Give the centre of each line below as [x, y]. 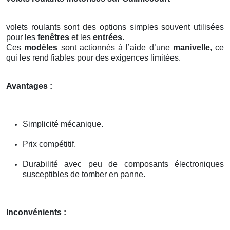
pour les [22, 37]
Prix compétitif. [49, 144]
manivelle [191, 47]
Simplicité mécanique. [63, 124]
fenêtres [53, 37]
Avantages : [29, 86]
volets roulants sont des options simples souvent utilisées [115, 27]
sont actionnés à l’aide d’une [115, 47]
